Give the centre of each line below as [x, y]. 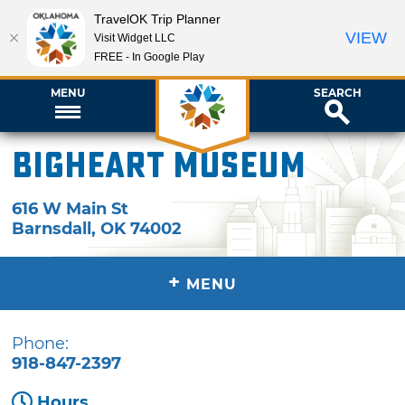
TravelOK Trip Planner [157, 19]
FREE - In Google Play [149, 57]
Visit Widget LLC [135, 38]
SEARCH [337, 92]
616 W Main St [71, 208]
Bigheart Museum [159, 166]
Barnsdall [52, 228]
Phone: [41, 343]
